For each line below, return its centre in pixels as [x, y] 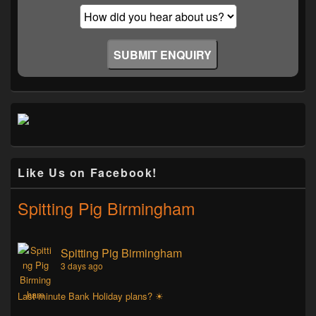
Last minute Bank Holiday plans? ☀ [91, 296]
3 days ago [82, 266]
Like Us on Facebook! [87, 173]
